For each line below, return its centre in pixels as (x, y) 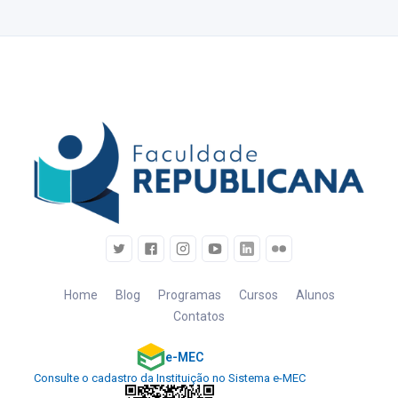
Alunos (315, 295)
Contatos (199, 317)
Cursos (258, 295)
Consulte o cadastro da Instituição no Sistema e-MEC (170, 378)
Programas (189, 295)
